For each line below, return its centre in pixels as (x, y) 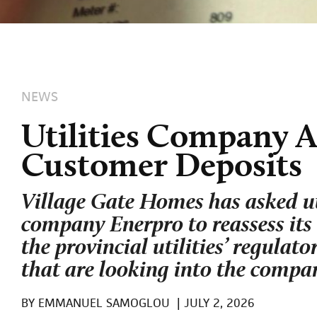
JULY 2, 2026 (218, 302)
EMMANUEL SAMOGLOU (102, 302)
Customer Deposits (162, 163)
